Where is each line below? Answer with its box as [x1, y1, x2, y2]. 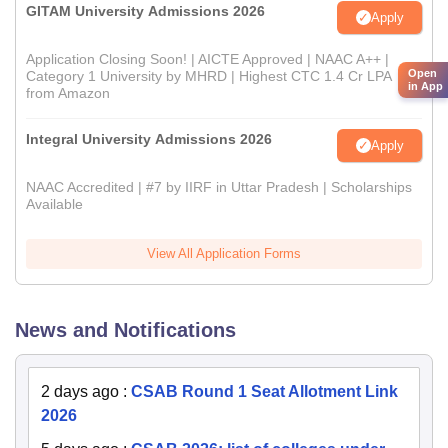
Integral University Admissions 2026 [26, 131, 272, 147]
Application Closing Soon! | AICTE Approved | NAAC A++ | [26, 51, 389, 67]
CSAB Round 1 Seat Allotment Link [131, 383, 398, 400]
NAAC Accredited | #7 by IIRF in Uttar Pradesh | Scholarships [26, 179, 412, 195]
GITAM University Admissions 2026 [26, 3, 265, 19]
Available [26, 196, 83, 212]
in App [408, 79, 443, 92]
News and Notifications [15, 319, 236, 341]
